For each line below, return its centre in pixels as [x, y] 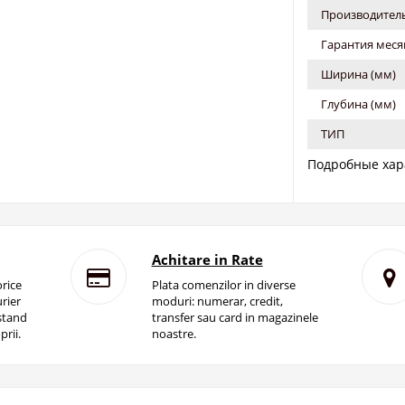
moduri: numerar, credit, [217, 301]
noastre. [174, 334]
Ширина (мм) [358, 74]
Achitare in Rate [207, 259]
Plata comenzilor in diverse [223, 285]
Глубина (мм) [358, 104]
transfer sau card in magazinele [235, 317]
